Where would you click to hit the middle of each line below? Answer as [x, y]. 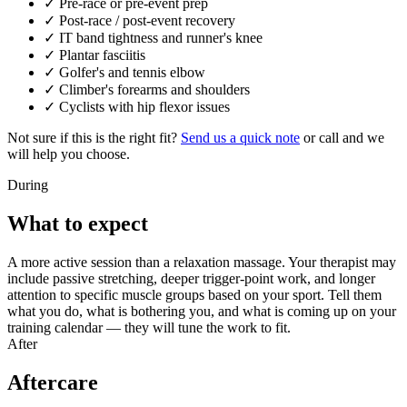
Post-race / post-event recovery [147, 21]
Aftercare [53, 383]
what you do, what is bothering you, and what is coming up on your [202, 312]
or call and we [342, 138]
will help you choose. [69, 154]
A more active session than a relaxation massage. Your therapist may [202, 263]
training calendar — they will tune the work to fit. [149, 328]
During [28, 185]
